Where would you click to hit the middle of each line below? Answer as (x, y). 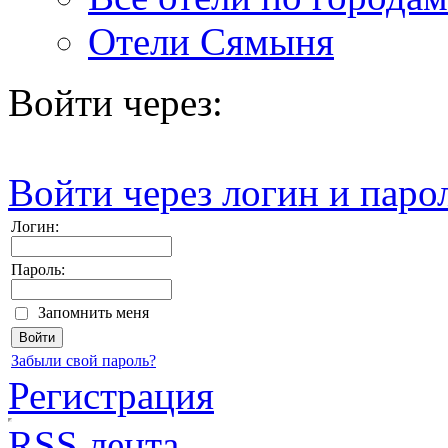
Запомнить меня (93, 312)
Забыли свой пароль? (83, 360)
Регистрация (111, 395)
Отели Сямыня (211, 41)
